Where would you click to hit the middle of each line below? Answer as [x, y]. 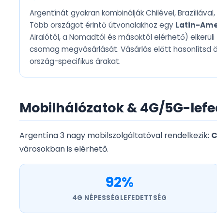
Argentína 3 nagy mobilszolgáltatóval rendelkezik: [115, 136]
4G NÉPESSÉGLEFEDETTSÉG [119, 198]
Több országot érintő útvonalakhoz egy [102, 25]
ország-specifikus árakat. [75, 62]
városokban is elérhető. [64, 149]
